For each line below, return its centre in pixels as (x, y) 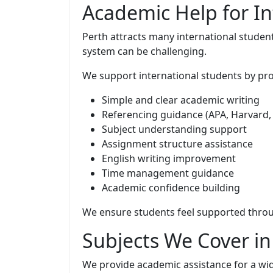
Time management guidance (168, 173)
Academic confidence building (171, 187)
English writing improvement (169, 158)
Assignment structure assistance (177, 144)
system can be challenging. (144, 51)
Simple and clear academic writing (181, 100)
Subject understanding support (174, 129)
